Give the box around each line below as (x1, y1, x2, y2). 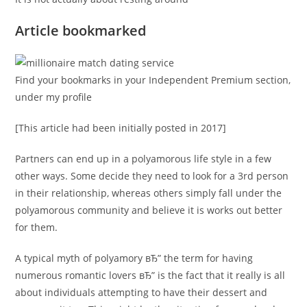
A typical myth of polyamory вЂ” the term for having (15, 251, 254, 265)
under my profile (15, 90, 93, 103)
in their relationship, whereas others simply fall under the (15, 186, 282, 199)
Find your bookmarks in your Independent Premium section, (15, 73, 291, 86)
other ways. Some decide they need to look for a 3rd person (15, 169, 289, 182)
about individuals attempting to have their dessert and (15, 286, 268, 299)
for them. (15, 221, 58, 234)
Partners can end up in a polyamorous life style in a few (15, 152, 272, 165)
